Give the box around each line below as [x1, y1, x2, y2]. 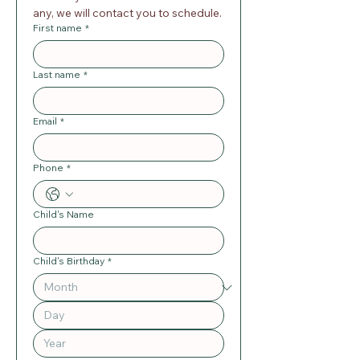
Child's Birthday [33, 255, 104, 267]
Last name [33, 68, 80, 80]
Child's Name [33, 208, 94, 220]
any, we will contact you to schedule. [33, 6, 222, 20]
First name [33, 22, 82, 34]
